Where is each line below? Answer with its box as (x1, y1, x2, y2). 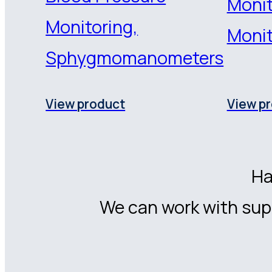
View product (46, 95, 126, 113)
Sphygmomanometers (46, 46, 224, 70)
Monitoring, (46, 15, 138, 39)
